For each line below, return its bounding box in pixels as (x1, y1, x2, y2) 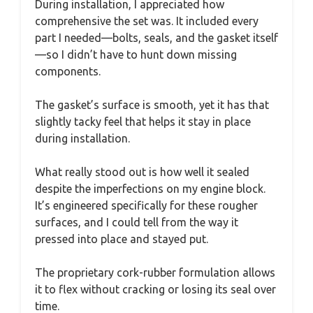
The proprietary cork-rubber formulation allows (35, 265, 275, 279)
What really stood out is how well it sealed (35, 165, 249, 178)
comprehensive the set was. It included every (35, 14, 259, 27)
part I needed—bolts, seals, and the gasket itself (35, 31, 278, 44)
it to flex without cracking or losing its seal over (35, 282, 276, 296)
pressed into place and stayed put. (35, 232, 208, 245)
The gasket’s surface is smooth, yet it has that (35, 98, 269, 111)
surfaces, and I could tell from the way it (35, 215, 238, 228)
